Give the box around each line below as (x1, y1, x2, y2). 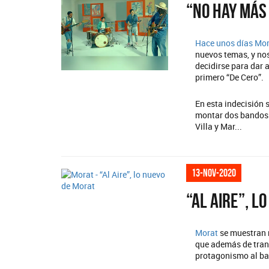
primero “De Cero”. (195, 71, 264, 83)
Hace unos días (195, 37, 255, 49)
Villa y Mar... (195, 121, 243, 132)
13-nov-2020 (192, 167, 237, 179)
